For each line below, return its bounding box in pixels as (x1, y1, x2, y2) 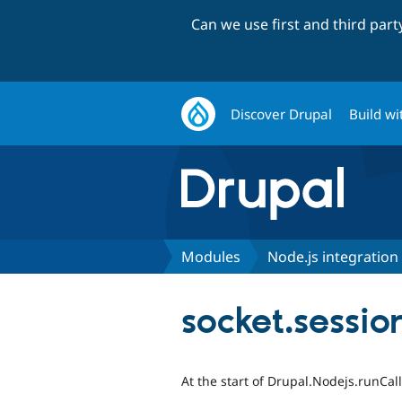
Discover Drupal (231, 104, 333, 123)
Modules (181, 246, 240, 267)
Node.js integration (267, 246, 398, 267)
